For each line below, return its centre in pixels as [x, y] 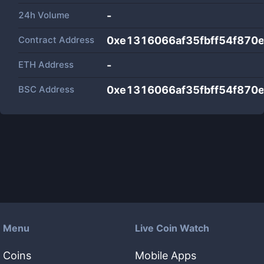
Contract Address [56, 40]
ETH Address [46, 65]
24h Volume [44, 15]
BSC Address [46, 89]
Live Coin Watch [172, 228]
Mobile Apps [166, 255]
